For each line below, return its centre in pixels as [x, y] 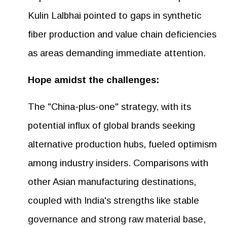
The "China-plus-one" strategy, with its [109, 106]
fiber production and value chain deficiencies [122, 34]
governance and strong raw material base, [117, 219]
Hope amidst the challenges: [93, 80]
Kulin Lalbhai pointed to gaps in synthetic [115, 15]
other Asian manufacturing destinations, [112, 181]
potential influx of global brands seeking [111, 125]
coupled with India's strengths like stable [113, 200]
